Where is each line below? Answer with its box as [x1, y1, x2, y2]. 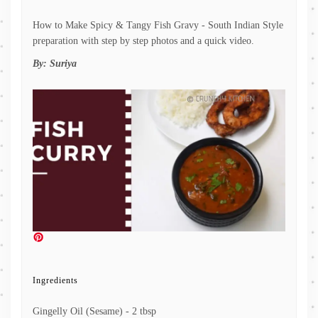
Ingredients [33, 275, 78, 286]
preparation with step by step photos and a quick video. [33, 35, 254, 47]
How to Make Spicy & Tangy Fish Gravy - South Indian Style [33, 20, 283, 31]
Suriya [50, 58, 77, 70]
